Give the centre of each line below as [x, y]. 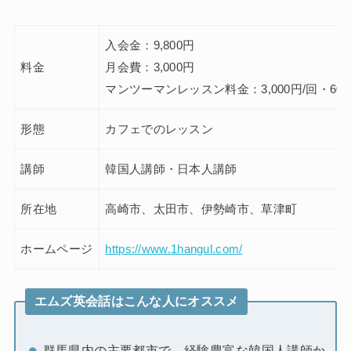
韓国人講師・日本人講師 [171, 169]
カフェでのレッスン [159, 129]
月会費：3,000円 [150, 67]
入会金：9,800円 [150, 45]
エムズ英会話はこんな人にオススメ [136, 301]
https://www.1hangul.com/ [174, 249]
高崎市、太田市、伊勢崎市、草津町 [201, 209]
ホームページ [57, 249]
